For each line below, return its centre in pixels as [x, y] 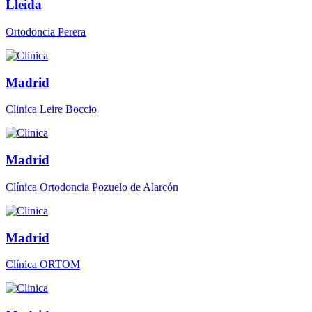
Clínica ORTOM [43, 265]
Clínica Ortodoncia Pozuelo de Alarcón [92, 187]
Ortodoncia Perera [46, 32]
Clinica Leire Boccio [51, 109]
